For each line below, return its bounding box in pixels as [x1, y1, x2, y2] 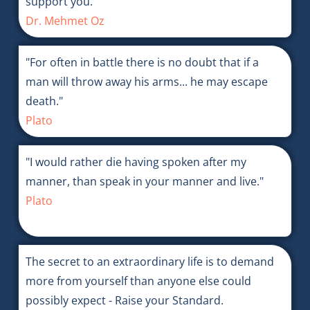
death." [25, 93, 63, 109]
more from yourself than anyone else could [25, 273, 251, 289]
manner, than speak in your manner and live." [25, 174, 264, 190]
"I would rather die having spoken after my [25, 154, 246, 170]
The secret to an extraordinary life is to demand [25, 254, 274, 270]
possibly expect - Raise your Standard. [25, 293, 224, 309]
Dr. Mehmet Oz [25, 13, 104, 29]
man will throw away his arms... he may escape [25, 74, 268, 90]
